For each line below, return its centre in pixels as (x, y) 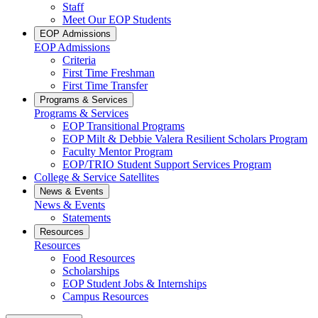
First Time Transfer (105, 85)
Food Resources (99, 258)
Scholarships (91, 270)
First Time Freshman (109, 72)
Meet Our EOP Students (117, 19)
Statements (87, 217)
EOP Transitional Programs (124, 126)
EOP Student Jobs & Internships (135, 283)
